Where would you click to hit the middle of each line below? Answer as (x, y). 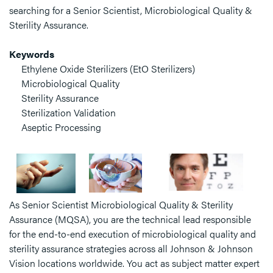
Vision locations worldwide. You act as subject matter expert (134, 263)
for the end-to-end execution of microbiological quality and (133, 234)
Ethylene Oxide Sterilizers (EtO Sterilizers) (108, 69)
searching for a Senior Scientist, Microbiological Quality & (131, 10)
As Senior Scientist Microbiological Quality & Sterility (121, 204)
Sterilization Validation (69, 112)
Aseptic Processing (61, 127)
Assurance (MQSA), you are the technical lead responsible (130, 219)
